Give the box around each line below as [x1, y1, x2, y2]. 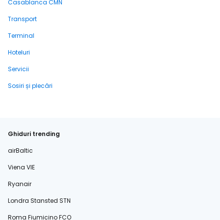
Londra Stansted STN [8, 196, 71, 205]
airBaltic [8, 146, 33, 155]
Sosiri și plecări [8, 82, 53, 90]
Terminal [8, 31, 34, 40]
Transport [8, 15, 37, 23]
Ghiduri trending [8, 130, 60, 138]
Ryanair [8, 180, 31, 188]
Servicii [8, 65, 29, 73]
